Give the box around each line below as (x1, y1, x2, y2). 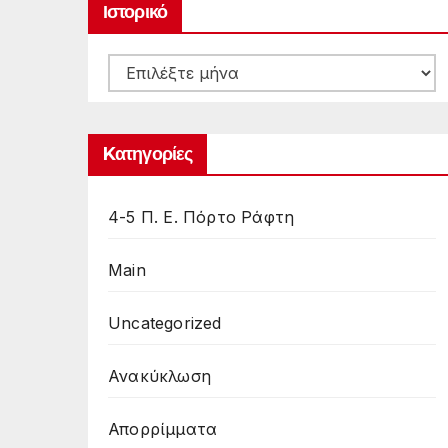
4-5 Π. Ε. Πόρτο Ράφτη (108, 207, 295, 227)
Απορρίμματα (108, 419, 218, 439)
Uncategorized (108, 313, 222, 333)
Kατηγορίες (103, 143, 192, 165)
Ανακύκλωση (108, 366, 211, 386)
